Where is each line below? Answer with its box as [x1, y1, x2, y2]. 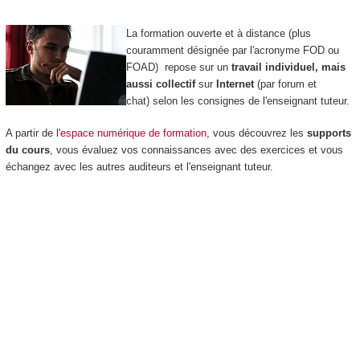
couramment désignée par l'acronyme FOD [125, 43, 325, 56]
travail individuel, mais [231, 60, 346, 73]
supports [306, 127, 351, 140]
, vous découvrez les [206, 127, 307, 140]
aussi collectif [125, 77, 195, 90]
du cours [5, 144, 50, 157]
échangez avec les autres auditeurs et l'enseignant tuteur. [5, 161, 273, 174]
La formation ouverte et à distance [125, 27, 285, 39]
